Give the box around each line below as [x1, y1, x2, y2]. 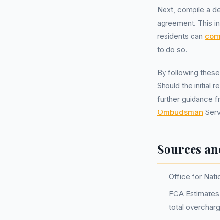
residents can [157, 31, 205, 41]
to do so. [157, 45, 187, 54]
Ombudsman [157, 108, 203, 117]
